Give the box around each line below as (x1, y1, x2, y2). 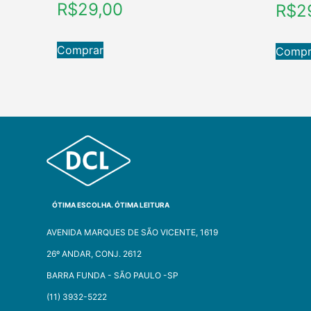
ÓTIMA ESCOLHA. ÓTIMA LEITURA (52, 201, 170, 210)
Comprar (57, 42, 104, 57)
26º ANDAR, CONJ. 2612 (47, 248, 142, 259)
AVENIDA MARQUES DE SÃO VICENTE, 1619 (47, 226, 219, 237)
